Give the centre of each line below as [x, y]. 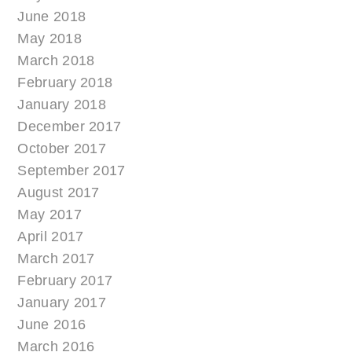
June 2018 [52, 17]
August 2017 [59, 193]
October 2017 [62, 149]
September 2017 [71, 171]
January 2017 [62, 303]
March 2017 [56, 259]
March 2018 [56, 61]
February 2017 [65, 281]
